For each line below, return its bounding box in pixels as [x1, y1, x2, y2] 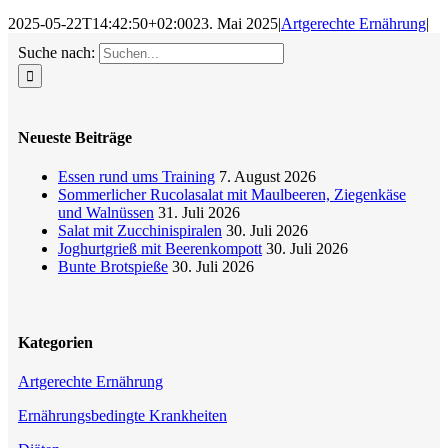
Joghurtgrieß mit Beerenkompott [58, 240, 262, 258]
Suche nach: [18, 43, 95, 61]
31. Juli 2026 [158, 204, 240, 222]
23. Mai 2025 [193, 14, 278, 32]
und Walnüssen [58, 204, 154, 222]
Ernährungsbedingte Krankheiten [18, 406, 227, 424]
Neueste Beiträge [18, 129, 132, 147]
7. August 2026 [219, 168, 316, 186]
